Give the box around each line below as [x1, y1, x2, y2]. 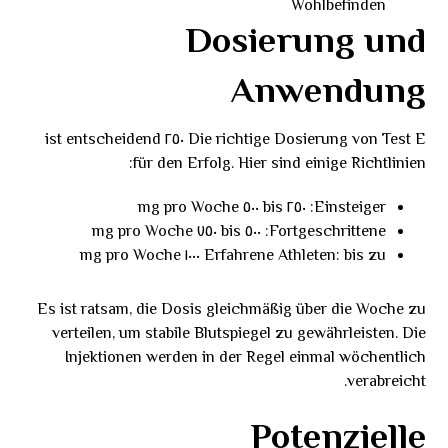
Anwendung [230, 65, 426, 122]
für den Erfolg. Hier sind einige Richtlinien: [132, 152, 426, 177]
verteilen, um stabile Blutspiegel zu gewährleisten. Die [51, 322, 426, 347]
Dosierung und [184, 15, 426, 72]
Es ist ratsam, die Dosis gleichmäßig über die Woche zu [36, 298, 426, 323]
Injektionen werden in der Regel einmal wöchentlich [64, 346, 426, 371]
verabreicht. [346, 370, 426, 395]
